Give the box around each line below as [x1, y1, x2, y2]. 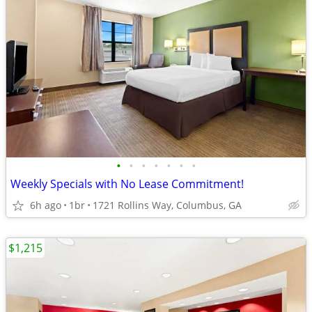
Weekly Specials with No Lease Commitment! [10, 176, 244, 192]
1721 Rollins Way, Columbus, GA [93, 198, 242, 212]
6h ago [30, 198, 61, 212]
